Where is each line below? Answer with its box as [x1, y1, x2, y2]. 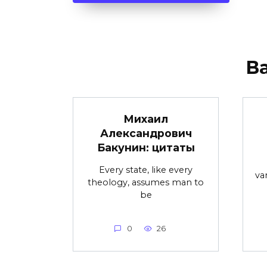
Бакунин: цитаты [97, 141, 195, 154]
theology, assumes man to [88, 176, 204, 188]
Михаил [123, 112, 168, 125]
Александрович [100, 126, 192, 139]
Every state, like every [99, 164, 193, 175]
